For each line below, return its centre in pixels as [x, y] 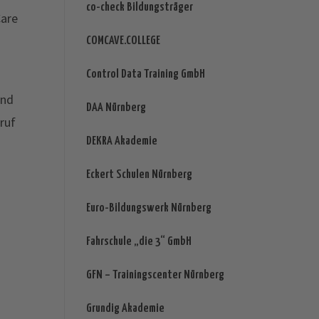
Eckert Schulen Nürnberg [139, 175]
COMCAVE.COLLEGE [123, 41]
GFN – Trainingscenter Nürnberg [155, 276]
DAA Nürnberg [116, 108]
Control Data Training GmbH [145, 75]
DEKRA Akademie [121, 142]
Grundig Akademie [125, 309]
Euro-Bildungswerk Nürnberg [148, 209]
